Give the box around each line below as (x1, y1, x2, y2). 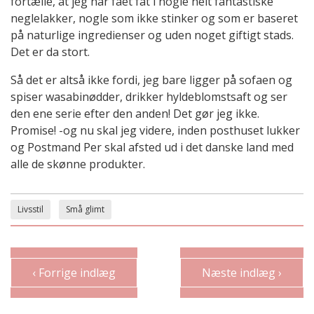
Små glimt (66, 203, 104, 216)
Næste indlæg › (202, 265, 282, 281)
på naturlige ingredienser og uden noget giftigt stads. (11, 27, 294, 43)
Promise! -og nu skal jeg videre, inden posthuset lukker (11, 123, 300, 139)
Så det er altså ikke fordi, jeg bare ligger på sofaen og (11, 72, 292, 88)
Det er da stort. (11, 44, 90, 60)
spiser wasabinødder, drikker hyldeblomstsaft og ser (11, 89, 287, 105)
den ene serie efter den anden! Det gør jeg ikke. (11, 106, 259, 122)
